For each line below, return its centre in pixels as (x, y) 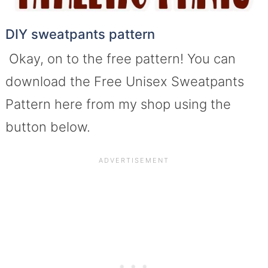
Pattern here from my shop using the (118, 104)
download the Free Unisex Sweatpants (124, 81)
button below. (48, 127)
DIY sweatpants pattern (80, 34)
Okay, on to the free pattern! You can (120, 58)
